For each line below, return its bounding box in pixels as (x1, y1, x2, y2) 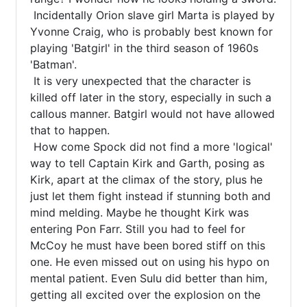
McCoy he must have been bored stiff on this (30, 238, 265, 252)
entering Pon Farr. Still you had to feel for (30, 222, 245, 236)
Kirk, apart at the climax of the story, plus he (30, 173, 262, 186)
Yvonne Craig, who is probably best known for (30, 25, 273, 38)
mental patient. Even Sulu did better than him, (30, 271, 267, 285)
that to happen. (30, 123, 110, 137)
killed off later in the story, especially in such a (30, 90, 271, 104)
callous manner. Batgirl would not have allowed (30, 107, 275, 121)
